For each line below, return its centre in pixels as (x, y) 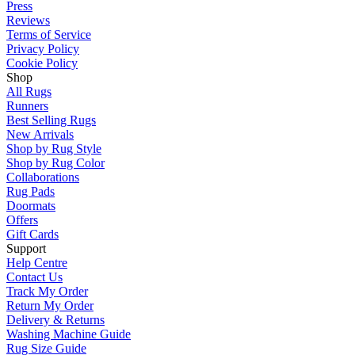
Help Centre (37, 262)
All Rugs (29, 91)
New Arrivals (40, 134)
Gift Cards (32, 234)
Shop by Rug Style (54, 148)
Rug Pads (31, 191)
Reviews (28, 20)
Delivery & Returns (55, 319)
